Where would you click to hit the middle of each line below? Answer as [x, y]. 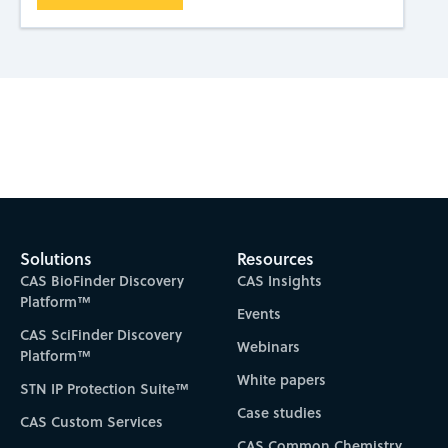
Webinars [269, 347]
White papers [282, 380]
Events [259, 314]
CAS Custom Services [91, 422]
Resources [276, 259]
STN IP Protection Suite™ [104, 389]
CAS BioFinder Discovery [101, 281]
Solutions [55, 259]
